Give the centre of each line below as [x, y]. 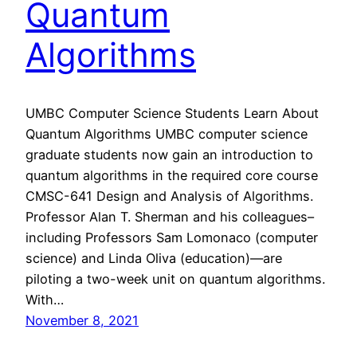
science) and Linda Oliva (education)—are [154, 259]
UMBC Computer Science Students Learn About [172, 114]
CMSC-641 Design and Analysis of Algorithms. [171, 196]
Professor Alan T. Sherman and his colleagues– [170, 217]
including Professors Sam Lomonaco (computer [172, 238]
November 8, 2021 [82, 321]
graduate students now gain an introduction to [169, 155]
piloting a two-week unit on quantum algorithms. [177, 279]
